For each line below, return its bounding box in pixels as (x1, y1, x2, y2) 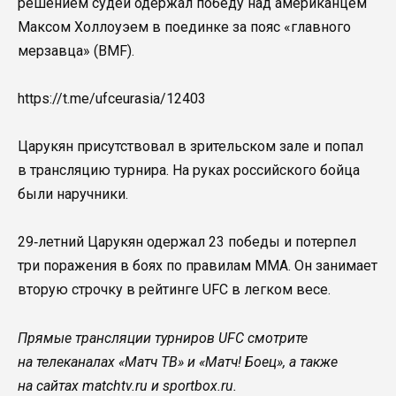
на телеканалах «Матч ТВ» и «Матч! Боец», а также (18, 353, 338, 370)
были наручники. (18, 186, 128, 203)
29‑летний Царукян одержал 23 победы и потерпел (18, 233, 356, 251)
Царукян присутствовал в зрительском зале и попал (18, 138, 363, 156)
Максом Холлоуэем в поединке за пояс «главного (18, 18, 351, 35)
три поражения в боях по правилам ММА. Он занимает (18, 257, 377, 275)
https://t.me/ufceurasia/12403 (18, 90, 206, 108)
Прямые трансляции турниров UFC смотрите (18, 329, 308, 346)
